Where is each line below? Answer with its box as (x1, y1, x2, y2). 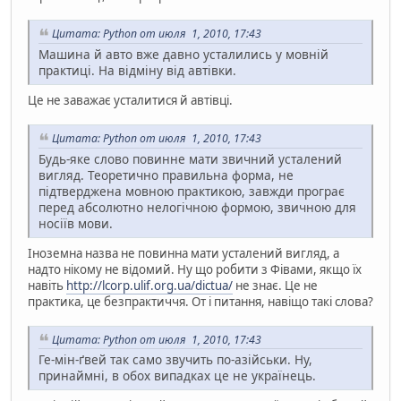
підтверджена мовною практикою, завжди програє (38, 182, 345, 200)
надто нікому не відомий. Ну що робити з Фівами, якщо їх (28, 260, 362, 277)
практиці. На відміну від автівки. (38, 61, 236, 79)
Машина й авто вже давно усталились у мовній (38, 45, 328, 63)
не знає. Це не (233, 277, 318, 294)
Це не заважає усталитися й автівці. (28, 91, 233, 108)
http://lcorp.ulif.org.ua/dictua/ (66, 277, 233, 294)
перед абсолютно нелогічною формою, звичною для (38, 198, 356, 216)
